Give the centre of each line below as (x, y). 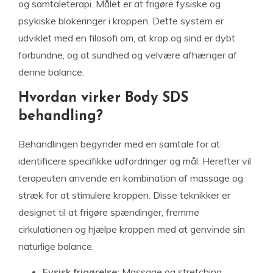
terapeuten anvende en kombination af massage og (131, 178)
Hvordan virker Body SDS (103, 98)
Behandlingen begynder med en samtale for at (119, 144)
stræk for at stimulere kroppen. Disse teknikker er (124, 195)
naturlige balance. (56, 246)
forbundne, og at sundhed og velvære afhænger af (128, 55)
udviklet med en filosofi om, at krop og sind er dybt (127, 38)
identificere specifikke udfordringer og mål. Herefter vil (135, 161)
